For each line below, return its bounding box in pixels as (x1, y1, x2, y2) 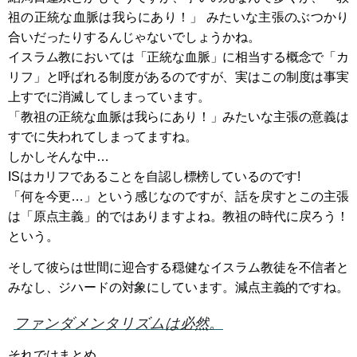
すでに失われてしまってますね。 (8, 129, 198, 143)
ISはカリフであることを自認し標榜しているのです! (8, 169, 300, 183)
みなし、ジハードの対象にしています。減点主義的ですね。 (8, 280, 349, 294)
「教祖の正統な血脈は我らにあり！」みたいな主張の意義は (8, 109, 349, 124)
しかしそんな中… (8, 149, 109, 163)
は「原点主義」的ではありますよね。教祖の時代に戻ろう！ (8, 209, 349, 223)
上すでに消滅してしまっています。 (8, 89, 210, 104)
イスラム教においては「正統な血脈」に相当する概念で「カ (8, 49, 349, 64)
